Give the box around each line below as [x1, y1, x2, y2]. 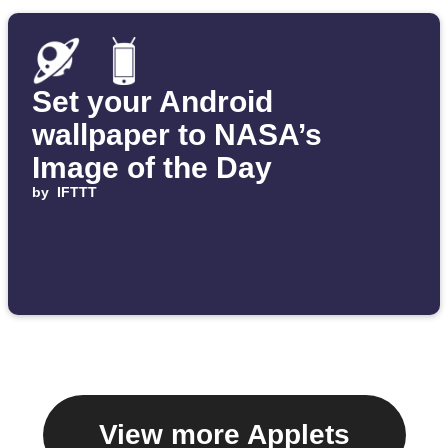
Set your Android [32, 85, 273, 119]
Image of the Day [32, 151, 272, 185]
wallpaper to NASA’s [32, 118, 322, 152]
